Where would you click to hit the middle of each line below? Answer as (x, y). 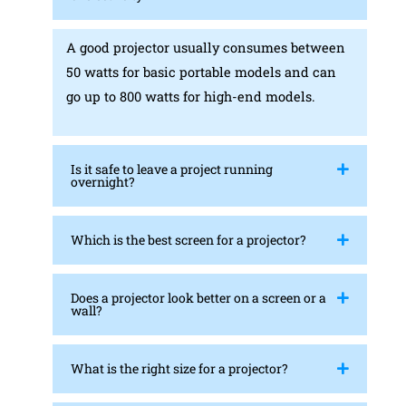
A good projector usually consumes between (205, 48)
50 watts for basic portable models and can (201, 72)
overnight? (102, 182)
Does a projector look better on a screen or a (198, 298)
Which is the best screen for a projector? (188, 240)
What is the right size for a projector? (179, 369)
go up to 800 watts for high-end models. (190, 97)
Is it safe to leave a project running (171, 169)
